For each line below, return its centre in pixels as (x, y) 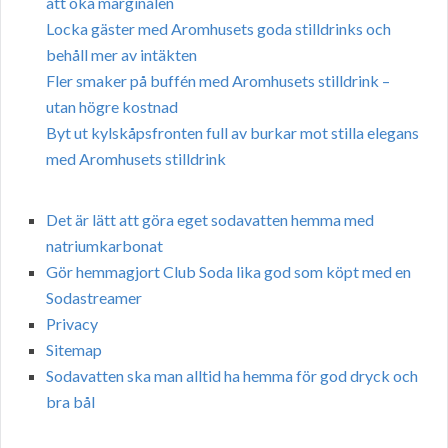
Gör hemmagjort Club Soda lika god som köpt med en (228, 272)
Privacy (72, 324)
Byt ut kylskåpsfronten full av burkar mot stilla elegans (232, 133)
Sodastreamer (94, 298)
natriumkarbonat (104, 246)
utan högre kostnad (112, 107)
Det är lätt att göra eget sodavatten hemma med (210, 220)
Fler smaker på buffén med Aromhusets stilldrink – (218, 81)
